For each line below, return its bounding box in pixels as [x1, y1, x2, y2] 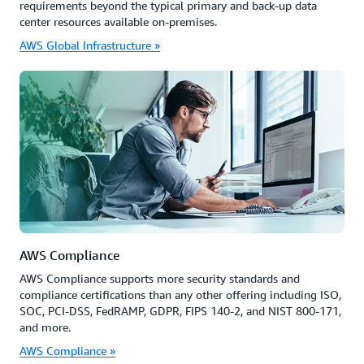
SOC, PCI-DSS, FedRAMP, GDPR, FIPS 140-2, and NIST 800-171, [19, 304, 341, 318]
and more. [19, 320, 71, 334]
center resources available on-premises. [19, 15, 217, 28]
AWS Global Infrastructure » [19, 38, 160, 52]
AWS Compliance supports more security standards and [19, 271, 300, 285]
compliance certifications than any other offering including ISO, [19, 288, 341, 301]
